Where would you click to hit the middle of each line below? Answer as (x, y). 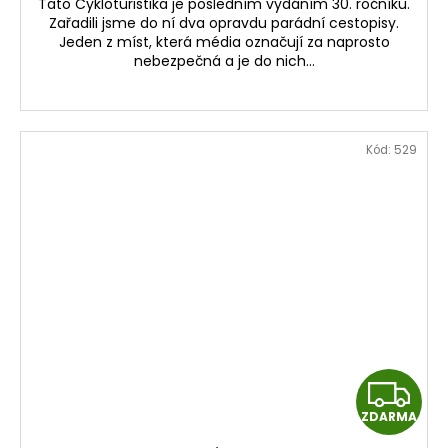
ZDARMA (389, 417)
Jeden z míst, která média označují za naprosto (224, 41)
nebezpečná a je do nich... (224, 60)
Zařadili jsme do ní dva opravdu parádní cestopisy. (224, 22)
